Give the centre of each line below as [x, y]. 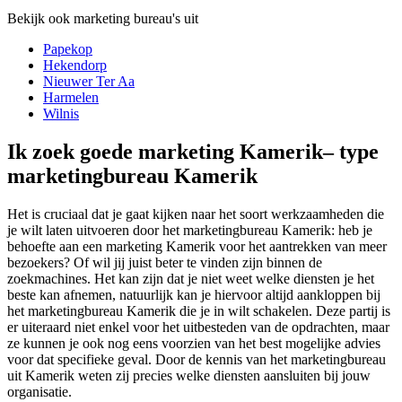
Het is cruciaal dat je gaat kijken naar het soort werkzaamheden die [196, 214]
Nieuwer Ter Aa [89, 81]
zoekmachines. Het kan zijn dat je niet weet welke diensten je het [191, 278]
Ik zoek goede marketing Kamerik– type [193, 151]
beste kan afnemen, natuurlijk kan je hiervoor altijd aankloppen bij [194, 294]
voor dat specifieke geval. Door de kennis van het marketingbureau [197, 359]
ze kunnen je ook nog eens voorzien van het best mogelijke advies [194, 343]
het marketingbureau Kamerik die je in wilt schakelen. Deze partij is [199, 310]
